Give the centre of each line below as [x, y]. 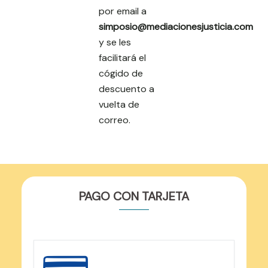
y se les [115, 42]
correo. [115, 120]
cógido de [121, 73]
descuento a [127, 89]
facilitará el [122, 58]
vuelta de [119, 104]
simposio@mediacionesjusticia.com [176, 27]
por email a [123, 11]
